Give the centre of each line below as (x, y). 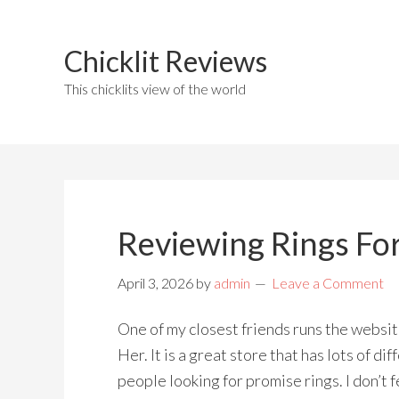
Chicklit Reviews (166, 61)
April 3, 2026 (155, 283)
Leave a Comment (328, 283)
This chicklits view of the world (155, 89)
